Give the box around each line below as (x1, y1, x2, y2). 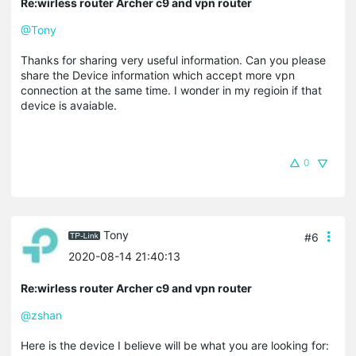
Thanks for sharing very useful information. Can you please (21, 52, 326, 67)
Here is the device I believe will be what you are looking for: (21, 338, 329, 352)
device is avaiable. (21, 98, 120, 112)
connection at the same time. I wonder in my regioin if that (21, 83, 322, 97)
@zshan (21, 308, 62, 322)
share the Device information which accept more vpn (21, 68, 295, 82)
